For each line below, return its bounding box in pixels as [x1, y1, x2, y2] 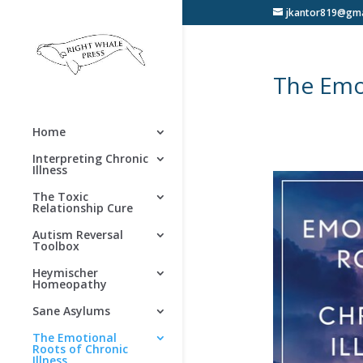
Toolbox [32, 238, 79, 254]
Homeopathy [32, 276, 107, 293]
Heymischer [32, 265, 98, 281]
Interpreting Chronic [32, 151, 148, 167]
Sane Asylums [32, 303, 110, 319]
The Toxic [32, 189, 88, 205]
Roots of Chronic [32, 341, 128, 357]
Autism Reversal [32, 227, 123, 243]
